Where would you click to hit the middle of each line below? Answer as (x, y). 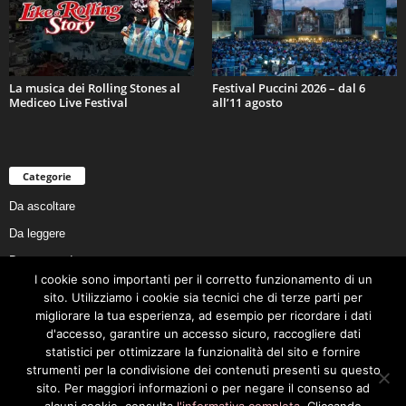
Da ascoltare (42, 206)
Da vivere (34, 342)
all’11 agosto (247, 103)
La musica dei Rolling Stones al (95, 88)
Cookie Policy (45, 369)
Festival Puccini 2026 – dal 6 (289, 88)
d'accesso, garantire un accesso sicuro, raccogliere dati (203, 333)
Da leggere (37, 233)
